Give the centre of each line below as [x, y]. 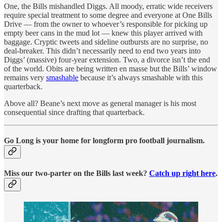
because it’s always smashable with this [140, 77]
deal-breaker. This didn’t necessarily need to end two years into [102, 51]
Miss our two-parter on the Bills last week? [77, 173]
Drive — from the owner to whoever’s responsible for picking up [106, 24]
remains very [25, 77]
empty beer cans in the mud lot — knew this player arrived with [103, 33]
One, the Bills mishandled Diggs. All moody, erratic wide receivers [108, 6]
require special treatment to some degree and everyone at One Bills [108, 15]
